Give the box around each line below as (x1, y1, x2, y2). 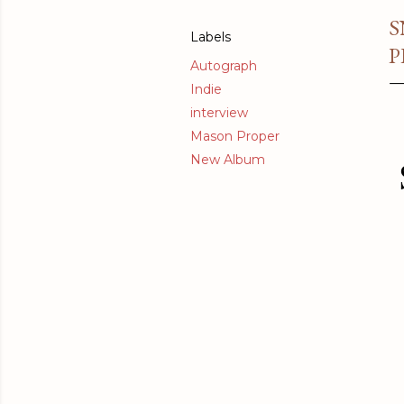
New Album (190, 151, 265, 169)
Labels (190, 29, 231, 46)
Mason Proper (190, 128, 280, 145)
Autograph (190, 58, 257, 75)
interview (190, 105, 248, 122)
